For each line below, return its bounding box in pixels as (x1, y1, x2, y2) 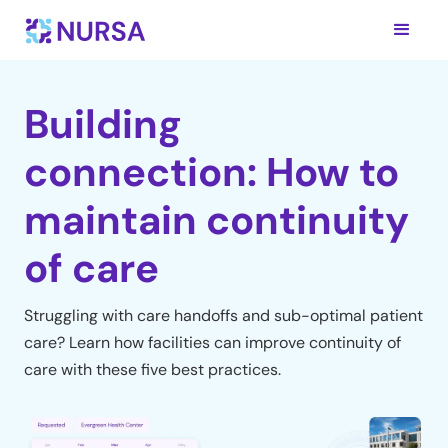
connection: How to (24, 146, 400, 198)
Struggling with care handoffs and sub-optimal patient (24, 305, 424, 326)
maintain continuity (24, 194, 410, 246)
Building (24, 98, 183, 150)
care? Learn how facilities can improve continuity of (24, 332, 402, 353)
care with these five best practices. (24, 359, 282, 380)
